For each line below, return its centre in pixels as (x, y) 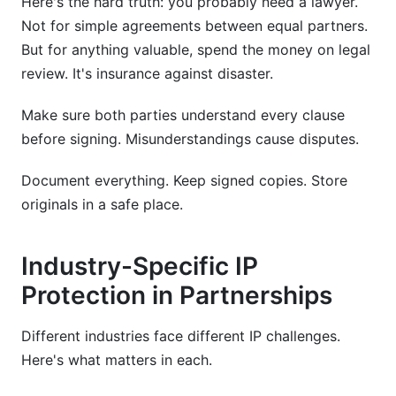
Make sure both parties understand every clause (183, 115)
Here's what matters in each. (117, 360)
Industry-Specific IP (140, 266)
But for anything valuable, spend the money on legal (196, 49)
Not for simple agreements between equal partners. (194, 26)
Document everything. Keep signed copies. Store (184, 180)
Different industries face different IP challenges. (181, 336)
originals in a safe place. (102, 204)
